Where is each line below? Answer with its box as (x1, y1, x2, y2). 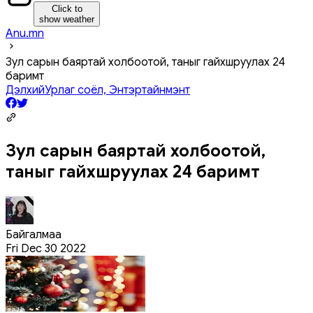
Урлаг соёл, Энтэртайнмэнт (45, 82, 190, 97)
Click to (51, 3, 82, 14)
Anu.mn (6, 26, 44, 41)
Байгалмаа (6, 227, 61, 242)
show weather (39, 13, 94, 24)
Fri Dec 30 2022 (6, 241, 86, 256)
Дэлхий (6, 82, 45, 97)
